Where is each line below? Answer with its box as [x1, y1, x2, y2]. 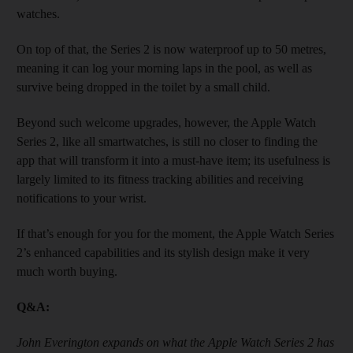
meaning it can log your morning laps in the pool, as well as [17, 61, 312, 75]
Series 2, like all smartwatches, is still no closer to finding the [17, 134, 318, 148]
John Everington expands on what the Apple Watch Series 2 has [17, 335, 334, 349]
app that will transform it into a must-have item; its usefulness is [17, 153, 330, 167]
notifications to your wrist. [17, 191, 147, 205]
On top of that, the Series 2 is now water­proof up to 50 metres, [17, 42, 326, 56]
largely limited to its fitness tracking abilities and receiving [17, 172, 303, 186]
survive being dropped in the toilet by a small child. [17, 80, 270, 94]
